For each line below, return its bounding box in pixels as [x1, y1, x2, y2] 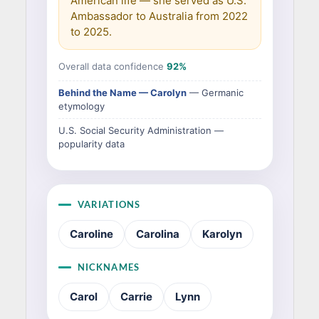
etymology [58, 100, 105, 112]
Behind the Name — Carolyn [58, 87, 187, 98]
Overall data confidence [58, 61, 167, 72]
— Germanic [186, 87, 244, 98]
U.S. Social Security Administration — [58, 125, 224, 136]
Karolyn [202, 227, 242, 241]
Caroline [69, 227, 113, 241]
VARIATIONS [77, 199, 141, 210]
